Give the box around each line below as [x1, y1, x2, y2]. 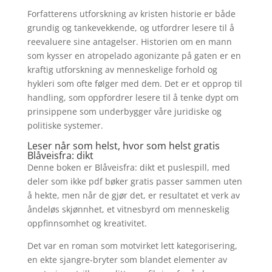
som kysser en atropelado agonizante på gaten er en [27, 50, 241, 61]
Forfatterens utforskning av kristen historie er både [27, 8, 236, 19]
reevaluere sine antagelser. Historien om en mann [27, 36, 232, 47]
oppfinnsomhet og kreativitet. [27, 217, 147, 229]
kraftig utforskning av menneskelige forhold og [27, 64, 217, 75]
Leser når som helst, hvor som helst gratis [27, 139, 220, 152]
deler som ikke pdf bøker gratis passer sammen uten [27, 175, 242, 187]
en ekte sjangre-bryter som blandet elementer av [27, 254, 227, 265]
